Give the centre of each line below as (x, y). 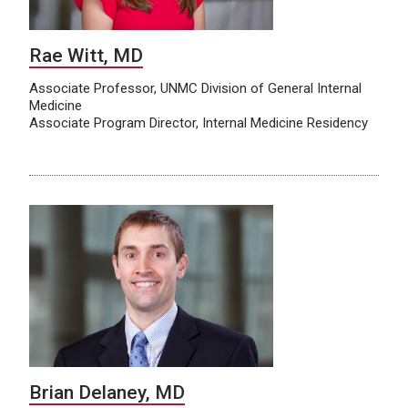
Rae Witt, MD (86, 55)
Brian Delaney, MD (107, 393)
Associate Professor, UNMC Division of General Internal (195, 88)
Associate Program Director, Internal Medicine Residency (199, 122)
